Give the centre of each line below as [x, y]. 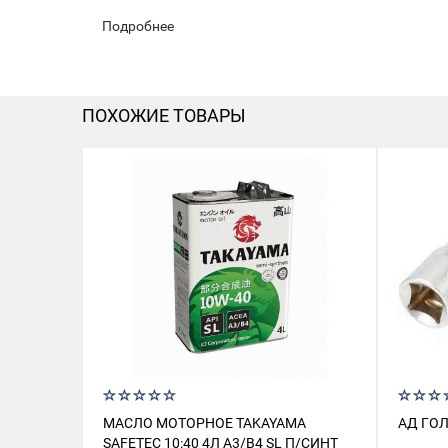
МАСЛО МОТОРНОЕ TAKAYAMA [204, 423]
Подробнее [138, 26]
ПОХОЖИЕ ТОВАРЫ [164, 115]
